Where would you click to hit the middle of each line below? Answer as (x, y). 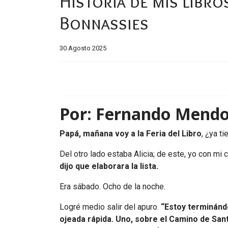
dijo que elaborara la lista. (109, 166)
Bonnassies (104, 23)
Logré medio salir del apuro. (110, 207)
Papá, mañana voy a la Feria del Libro (131, 134)
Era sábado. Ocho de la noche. (112, 187)
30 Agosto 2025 (83, 48)
